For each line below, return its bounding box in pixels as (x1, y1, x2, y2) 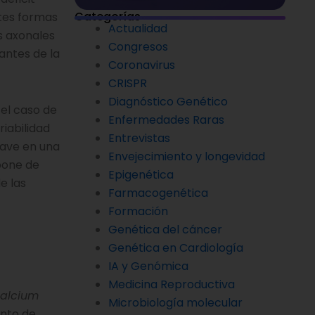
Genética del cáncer (108, 221, 222, 238)
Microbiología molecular (108, 294, 243, 311)
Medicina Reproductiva (108, 276, 235, 292)
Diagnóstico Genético (108, 93, 228, 110)
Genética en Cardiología (108, 239, 243, 256)
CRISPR (108, 75, 147, 91)
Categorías (75, 8, 141, 25)
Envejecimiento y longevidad (108, 148, 265, 165)
